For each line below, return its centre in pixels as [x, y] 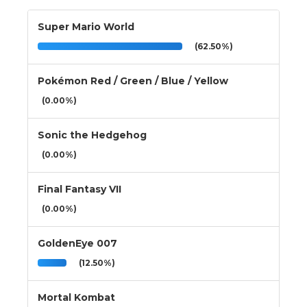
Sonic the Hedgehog [92, 135]
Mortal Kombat [76, 297]
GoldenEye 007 [77, 243]
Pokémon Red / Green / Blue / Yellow [133, 81]
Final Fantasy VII [79, 189]
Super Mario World [86, 26]
